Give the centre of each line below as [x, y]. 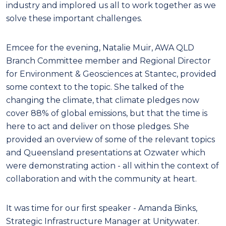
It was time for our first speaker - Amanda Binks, [102, 208]
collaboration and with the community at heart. [101, 179]
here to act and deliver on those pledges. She [98, 126]
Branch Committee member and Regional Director [108, 61]
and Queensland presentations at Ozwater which [106, 152]
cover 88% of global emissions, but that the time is [107, 113]
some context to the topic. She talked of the [95, 87]
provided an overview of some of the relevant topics [110, 139]
